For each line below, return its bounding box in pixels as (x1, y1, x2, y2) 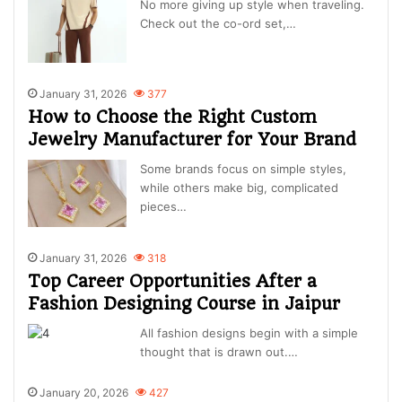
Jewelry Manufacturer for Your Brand (28, 129, 357, 151)
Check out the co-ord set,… (140, 16, 297, 31)
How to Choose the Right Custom (28, 107, 318, 128)
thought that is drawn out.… (140, 345, 299, 360)
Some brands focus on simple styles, (140, 162, 347, 177)
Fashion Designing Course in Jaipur (28, 293, 341, 315)
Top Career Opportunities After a (28, 271, 318, 293)
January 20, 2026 (39, 386, 129, 400)
